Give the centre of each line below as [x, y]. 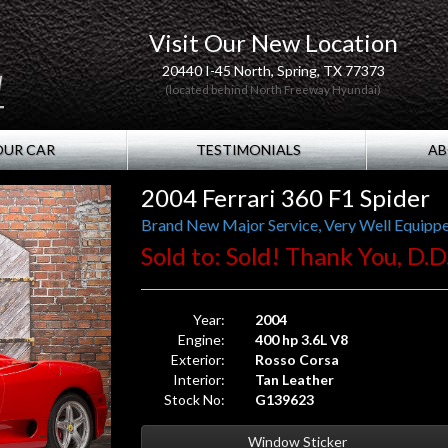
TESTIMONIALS [246, 149]
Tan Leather [295, 379]
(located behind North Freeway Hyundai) [273, 89]
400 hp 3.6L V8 [302, 339]
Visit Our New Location [273, 42]
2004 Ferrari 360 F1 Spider [285, 197]
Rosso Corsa [297, 359]
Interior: [199, 379]
